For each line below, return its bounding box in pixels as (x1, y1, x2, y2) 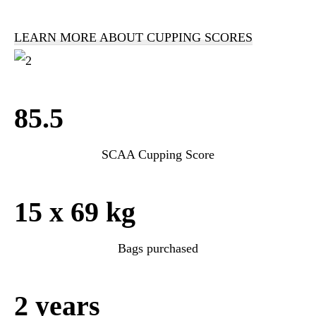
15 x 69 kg (14, 195, 135, 228)
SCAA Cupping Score (102, 147, 214, 162)
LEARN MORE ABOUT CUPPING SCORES (14, 30, 253, 44)
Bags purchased (118, 241, 198, 255)
